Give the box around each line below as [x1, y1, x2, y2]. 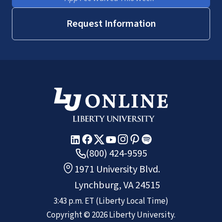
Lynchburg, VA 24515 [74, 178, 160, 192]
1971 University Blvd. [74, 162, 160, 176]
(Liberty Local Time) [96, 195, 168, 207]
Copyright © [47, 209, 92, 221]
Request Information [66, 16, 156, 31]
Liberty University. [108, 209, 175, 221]
